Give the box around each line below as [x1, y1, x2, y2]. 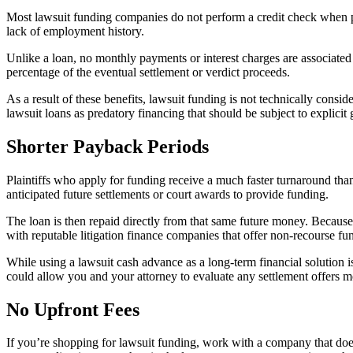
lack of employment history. [6, 24, 144, 38]
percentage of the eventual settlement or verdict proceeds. [6, 65, 290, 79]
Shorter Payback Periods [6, 136, 209, 157]
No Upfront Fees [6, 299, 139, 320]
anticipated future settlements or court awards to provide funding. [6, 187, 329, 201]
